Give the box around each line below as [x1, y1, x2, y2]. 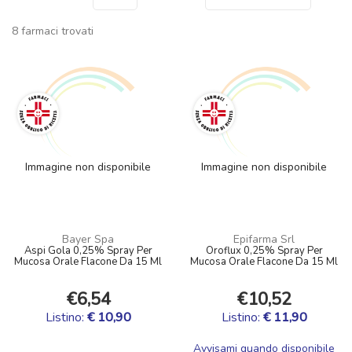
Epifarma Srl [233, 231, 295, 247]
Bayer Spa [62, 231, 114, 247]
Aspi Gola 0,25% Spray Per [24, 243, 152, 258]
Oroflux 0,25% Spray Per [205, 243, 323, 258]
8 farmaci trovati [12, 23, 93, 38]
